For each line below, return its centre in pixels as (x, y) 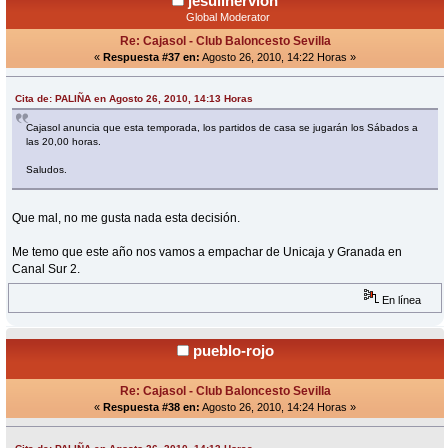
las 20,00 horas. (64, 141)
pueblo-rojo (233, 350)
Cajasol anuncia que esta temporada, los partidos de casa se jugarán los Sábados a (222, 127)
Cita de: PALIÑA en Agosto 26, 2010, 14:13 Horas (134, 98)
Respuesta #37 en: (151, 56)
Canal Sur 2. (46, 268)
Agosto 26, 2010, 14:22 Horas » (278, 56)
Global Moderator (227, 16)
